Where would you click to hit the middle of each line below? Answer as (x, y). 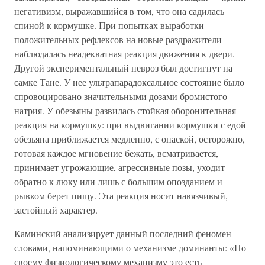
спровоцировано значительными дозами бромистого (121, 96)
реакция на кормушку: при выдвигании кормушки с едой (130, 125)
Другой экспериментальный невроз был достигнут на (123, 68)
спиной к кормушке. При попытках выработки (109, 25)
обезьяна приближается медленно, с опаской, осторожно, (130, 139)
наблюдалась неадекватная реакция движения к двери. (125, 54)
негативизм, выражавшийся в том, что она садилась (119, 11)
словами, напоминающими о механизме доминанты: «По (130, 248)
